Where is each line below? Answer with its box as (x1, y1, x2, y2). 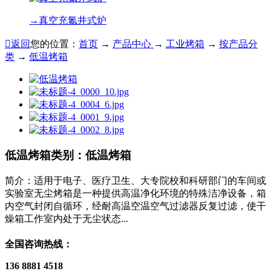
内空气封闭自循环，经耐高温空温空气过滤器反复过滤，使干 (5, 201, 266, 212)
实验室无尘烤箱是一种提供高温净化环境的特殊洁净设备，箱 (5, 188, 266, 199)
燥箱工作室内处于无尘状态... (5, 214, 128, 224)
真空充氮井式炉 (39, 15, 106, 25)
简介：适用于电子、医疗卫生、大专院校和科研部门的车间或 (5, 175, 266, 186)
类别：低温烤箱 (51, 149, 131, 162)
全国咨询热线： (5, 239, 73, 250)
